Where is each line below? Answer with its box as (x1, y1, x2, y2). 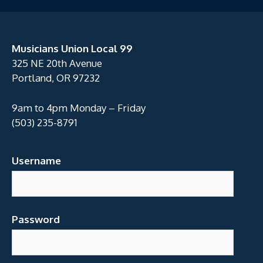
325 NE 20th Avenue (12, 57, 102, 70)
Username (12, 154, 61, 167)
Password (12, 213, 60, 225)
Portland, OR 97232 (12, 72, 100, 85)
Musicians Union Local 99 (12, 42, 133, 55)
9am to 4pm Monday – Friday (12, 101, 146, 114)
